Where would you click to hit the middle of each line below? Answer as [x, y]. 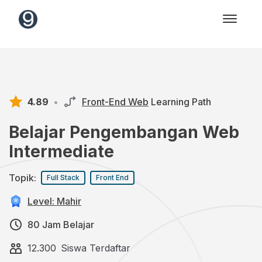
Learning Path [181, 102]
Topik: [23, 178]
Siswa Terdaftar [96, 248]
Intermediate [61, 151]
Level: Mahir [54, 201]
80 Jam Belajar [61, 225]
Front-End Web [115, 102]
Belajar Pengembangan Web [124, 132]
